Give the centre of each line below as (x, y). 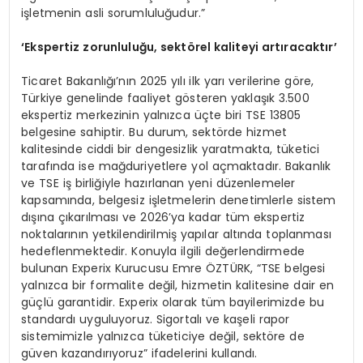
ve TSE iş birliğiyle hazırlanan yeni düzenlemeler (158, 184)
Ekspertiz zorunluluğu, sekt (106, 47)
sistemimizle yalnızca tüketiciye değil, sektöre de (163, 337)
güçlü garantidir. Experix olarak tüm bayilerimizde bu (173, 303)
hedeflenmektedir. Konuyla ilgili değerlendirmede (163, 252)
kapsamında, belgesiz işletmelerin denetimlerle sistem (179, 201)
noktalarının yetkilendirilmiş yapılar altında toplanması (176, 235)
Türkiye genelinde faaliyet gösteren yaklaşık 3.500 (165, 98)
